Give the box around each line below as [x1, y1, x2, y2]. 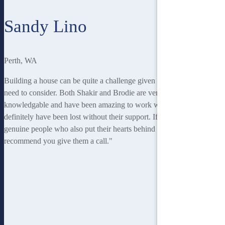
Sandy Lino [4, 17, 87, 37]
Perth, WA [4, 56, 37, 65]
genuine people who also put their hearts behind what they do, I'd [4, 125, 210, 134]
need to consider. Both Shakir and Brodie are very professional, [4, 88, 204, 97]
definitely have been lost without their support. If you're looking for [4, 113, 216, 122]
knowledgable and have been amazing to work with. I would [4, 100, 196, 109]
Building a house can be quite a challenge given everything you [4, 76, 205, 85]
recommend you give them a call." [4, 137, 113, 146]
